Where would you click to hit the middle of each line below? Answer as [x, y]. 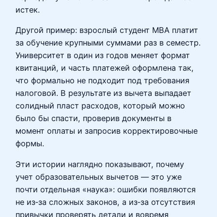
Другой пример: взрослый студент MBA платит [107, 30]
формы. [30, 144]
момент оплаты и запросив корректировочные [107, 131]
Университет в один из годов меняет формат [103, 55]
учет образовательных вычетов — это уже [99, 177]
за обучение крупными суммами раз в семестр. [108, 43]
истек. [28, 10]
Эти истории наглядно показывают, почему [100, 164]
